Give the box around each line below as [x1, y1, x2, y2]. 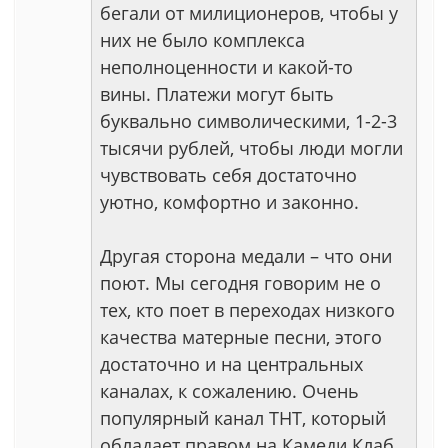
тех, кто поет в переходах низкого [100, 298, 395, 322]
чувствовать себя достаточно [100, 163, 357, 187]
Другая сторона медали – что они [100, 244, 392, 268]
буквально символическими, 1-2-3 [100, 109, 397, 133]
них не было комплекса [100, 28, 305, 52]
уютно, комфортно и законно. [100, 190, 359, 214]
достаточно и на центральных [100, 352, 363, 376]
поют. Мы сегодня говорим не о [100, 271, 381, 295]
